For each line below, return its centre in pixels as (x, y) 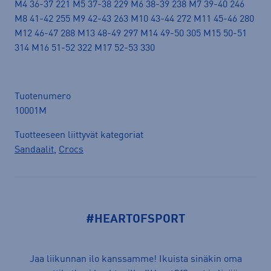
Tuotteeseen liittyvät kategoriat (79, 135)
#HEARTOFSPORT (135, 220)
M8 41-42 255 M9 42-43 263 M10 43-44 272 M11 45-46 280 (134, 19)
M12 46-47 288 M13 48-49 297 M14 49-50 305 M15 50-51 (131, 34)
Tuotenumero (43, 96)
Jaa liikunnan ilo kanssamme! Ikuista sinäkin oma (135, 259)
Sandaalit (34, 150)
